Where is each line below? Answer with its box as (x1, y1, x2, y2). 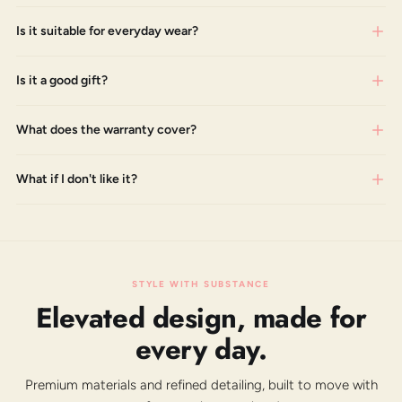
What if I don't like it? (16, 170, 137, 187)
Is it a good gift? (16, 72, 108, 88)
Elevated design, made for (35, 297, 367, 338)
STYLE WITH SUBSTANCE (132, 277, 270, 290)
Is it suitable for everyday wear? (16, 22, 198, 39)
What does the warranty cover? (16, 121, 197, 137)
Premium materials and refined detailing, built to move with (24, 376, 378, 393)
